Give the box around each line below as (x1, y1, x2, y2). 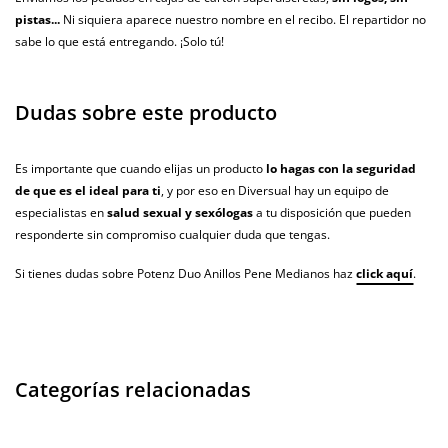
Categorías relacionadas (15, 376, 251, 404)
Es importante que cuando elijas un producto (15, 160, 266, 178)
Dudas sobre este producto (15, 99, 277, 127)
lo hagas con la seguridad (266, 160, 416, 178)
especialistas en (15, 204, 107, 222)
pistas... (15, 11, 60, 29)
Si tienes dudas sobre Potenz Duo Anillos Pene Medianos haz (15, 265, 356, 283)
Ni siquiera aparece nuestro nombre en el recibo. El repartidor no (60, 11, 426, 29)
